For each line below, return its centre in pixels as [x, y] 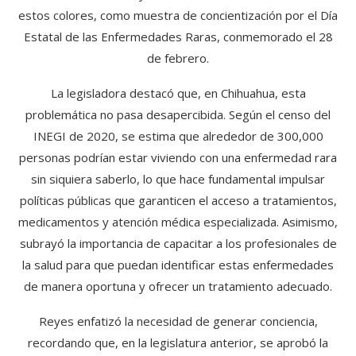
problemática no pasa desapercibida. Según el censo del [178, 115]
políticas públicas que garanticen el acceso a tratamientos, [178, 201]
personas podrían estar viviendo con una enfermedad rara [178, 158]
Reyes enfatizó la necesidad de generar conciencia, [178, 321]
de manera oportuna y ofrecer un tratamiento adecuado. [178, 286]
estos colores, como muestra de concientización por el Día [178, 15]
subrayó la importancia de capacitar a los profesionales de [178, 244]
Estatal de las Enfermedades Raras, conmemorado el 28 [178, 37]
